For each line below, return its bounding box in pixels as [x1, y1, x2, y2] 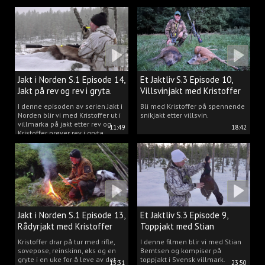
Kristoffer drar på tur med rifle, [18, 237, 115, 247]
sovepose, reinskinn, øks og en [18, 246, 116, 256]
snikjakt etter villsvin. [140, 110, 209, 119]
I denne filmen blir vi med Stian [140, 237, 241, 247]
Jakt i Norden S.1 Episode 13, [18, 209, 125, 221]
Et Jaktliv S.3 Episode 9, [140, 209, 228, 221]
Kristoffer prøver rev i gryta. [18, 128, 105, 137]
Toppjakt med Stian [140, 221, 214, 232]
